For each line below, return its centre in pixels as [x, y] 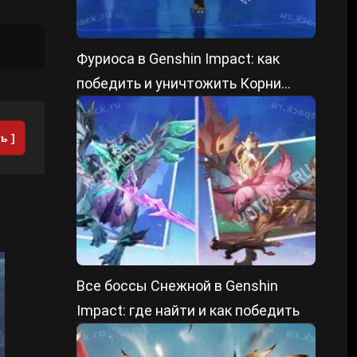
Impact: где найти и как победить [188, 310]
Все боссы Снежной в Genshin [177, 286]
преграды [110, 108]
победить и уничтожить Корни [179, 83]
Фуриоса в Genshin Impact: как [178, 59]
